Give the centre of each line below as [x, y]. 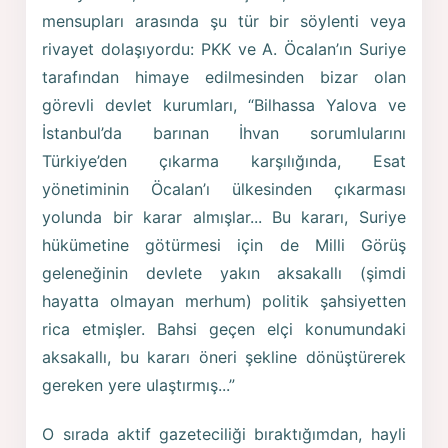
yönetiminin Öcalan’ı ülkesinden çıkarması [224, 188]
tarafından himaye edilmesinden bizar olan [224, 76]
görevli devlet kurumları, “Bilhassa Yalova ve [224, 104]
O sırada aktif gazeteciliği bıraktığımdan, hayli [224, 434]
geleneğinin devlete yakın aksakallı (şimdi [224, 272]
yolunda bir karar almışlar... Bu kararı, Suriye [224, 216]
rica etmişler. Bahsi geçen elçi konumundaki [224, 328]
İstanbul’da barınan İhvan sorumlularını [224, 132]
